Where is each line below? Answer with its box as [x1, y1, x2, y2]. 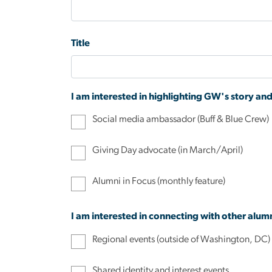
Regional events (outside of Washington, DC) [92, 234, 271, 244]
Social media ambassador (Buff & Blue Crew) [92, 114, 270, 124]
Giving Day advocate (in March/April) [92, 145, 243, 155]
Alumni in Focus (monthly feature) [92, 176, 226, 186]
